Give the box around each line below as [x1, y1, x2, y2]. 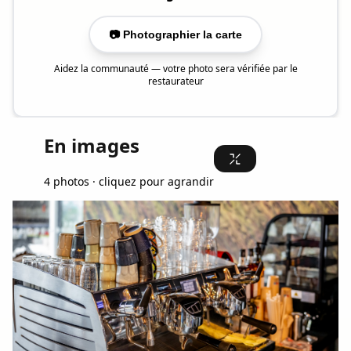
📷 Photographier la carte [109, 27, 242, 41]
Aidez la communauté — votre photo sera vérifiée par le [53, 61, 298, 75]
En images [44, 132, 139, 158]
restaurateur [147, 74, 204, 88]
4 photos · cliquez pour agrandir [44, 173, 214, 189]
